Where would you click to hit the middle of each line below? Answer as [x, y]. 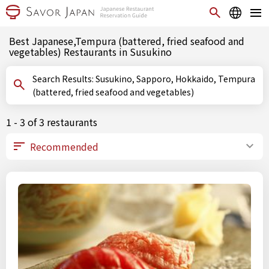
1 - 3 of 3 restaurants [52, 122]
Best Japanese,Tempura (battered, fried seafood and [127, 41]
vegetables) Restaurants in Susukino [90, 52]
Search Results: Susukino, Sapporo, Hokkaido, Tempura [64, 79]
